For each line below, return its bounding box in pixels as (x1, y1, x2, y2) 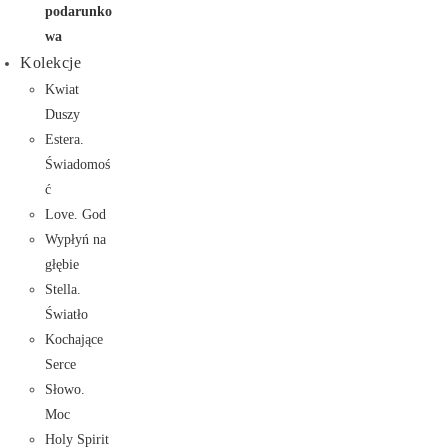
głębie (45, 257, 79, 272)
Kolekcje (20, 54, 81, 71)
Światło (45, 307, 88, 322)
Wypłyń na (45, 232, 106, 247)
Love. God (45, 207, 106, 222)
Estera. (45, 132, 84, 147)
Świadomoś (45, 157, 110, 172)
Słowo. (45, 382, 85, 397)
